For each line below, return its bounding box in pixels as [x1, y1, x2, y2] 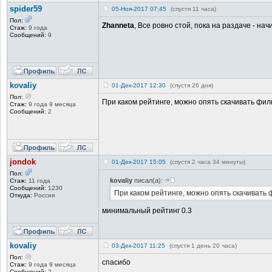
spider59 [10, 4, 42, 13]
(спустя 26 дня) [170, 81, 213, 89]
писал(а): [132, 176, 165, 184]
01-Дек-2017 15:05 [112, 158, 166, 165]
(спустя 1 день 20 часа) [169, 242, 237, 249]
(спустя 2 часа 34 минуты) [170, 158, 245, 165]
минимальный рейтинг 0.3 [102, 206, 192, 215]
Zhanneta [102, 21, 134, 30]
